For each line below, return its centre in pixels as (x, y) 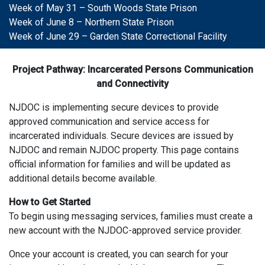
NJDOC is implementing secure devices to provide (114, 107)
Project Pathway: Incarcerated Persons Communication (132, 70)
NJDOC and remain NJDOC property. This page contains (124, 150)
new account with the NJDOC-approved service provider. (125, 230)
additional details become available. (83, 178)
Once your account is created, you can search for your (119, 254)
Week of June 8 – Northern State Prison (91, 22)
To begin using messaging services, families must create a (131, 216)
